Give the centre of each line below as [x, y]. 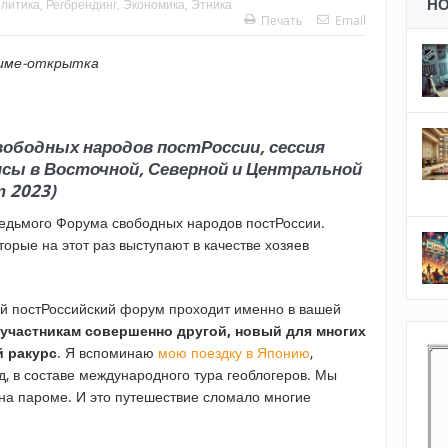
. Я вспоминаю [107, 353]
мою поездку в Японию [234, 353]
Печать [281, 20]
